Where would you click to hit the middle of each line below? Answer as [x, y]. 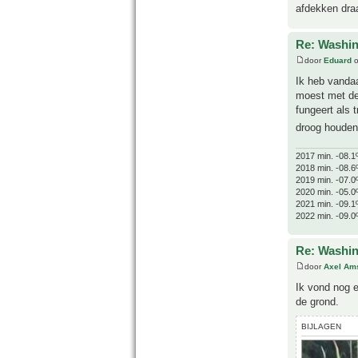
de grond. [317, 301]
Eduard [338, 60]
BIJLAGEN [321, 326]
